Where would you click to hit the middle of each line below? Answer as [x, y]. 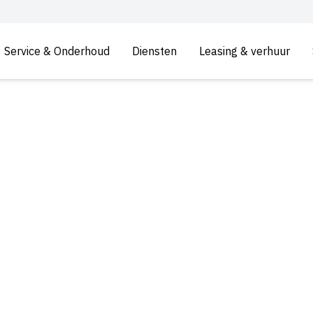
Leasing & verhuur [245, 51]
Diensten [154, 51]
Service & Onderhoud [57, 51]
